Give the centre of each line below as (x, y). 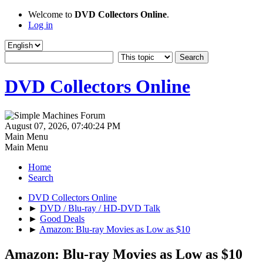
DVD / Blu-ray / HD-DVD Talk (100, 208)
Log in (41, 25)
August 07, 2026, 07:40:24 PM (63, 126)
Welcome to (51, 14)
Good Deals (62, 218)
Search (41, 177)
